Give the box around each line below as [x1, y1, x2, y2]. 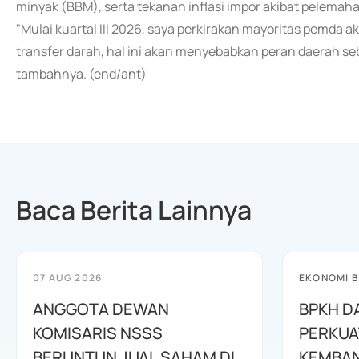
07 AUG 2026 [33, 271, 103, 284]
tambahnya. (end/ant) [16, 65, 147, 83]
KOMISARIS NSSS [33, 322, 163, 344]
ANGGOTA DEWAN [33, 298, 169, 320]
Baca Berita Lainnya [16, 192, 252, 228]
